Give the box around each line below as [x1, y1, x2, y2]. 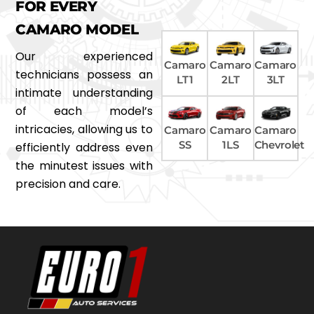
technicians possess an [15, 66, 153, 83]
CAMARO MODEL [15, 20, 139, 38]
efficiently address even [15, 139, 153, 156]
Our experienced [15, 48, 153, 64]
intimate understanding [15, 84, 153, 101]
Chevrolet [254, 137, 304, 151]
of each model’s [15, 102, 153, 119]
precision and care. [15, 175, 121, 192]
